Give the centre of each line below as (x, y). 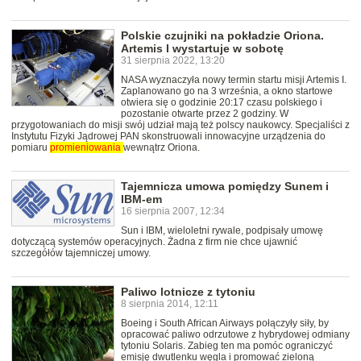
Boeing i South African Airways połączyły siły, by (225, 323)
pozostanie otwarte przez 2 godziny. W (205, 113)
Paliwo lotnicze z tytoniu (188, 291)
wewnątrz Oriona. (162, 147)
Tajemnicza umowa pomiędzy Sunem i (225, 186)
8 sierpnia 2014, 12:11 (170, 303)
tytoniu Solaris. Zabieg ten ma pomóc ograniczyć (227, 345)
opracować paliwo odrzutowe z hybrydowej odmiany (235, 334)
